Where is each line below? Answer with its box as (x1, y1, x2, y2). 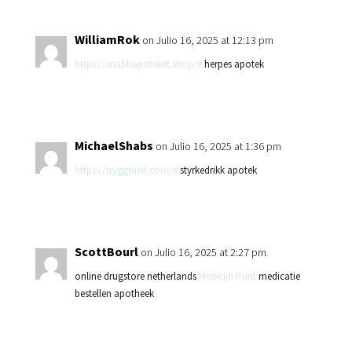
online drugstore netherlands (74, 269, 199, 283)
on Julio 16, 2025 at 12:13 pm (141, 33, 273, 47)
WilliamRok (74, 31, 140, 47)
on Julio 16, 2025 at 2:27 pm (140, 245, 266, 259)
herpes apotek (201, 57, 264, 71)
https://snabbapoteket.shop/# (74, 57, 202, 71)
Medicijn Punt (198, 269, 256, 283)
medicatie (255, 269, 300, 283)
